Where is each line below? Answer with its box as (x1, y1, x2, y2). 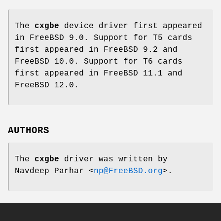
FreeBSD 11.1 (104, 69, 163, 78)
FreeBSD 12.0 (15, 80, 74, 90)
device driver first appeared (59, 21, 202, 31)
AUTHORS (8, 125, 49, 137)
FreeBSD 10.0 (15, 57, 74, 66)
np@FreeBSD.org (94, 167, 163, 176)
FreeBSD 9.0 (30, 33, 84, 42)
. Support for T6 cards (74, 57, 183, 66)
